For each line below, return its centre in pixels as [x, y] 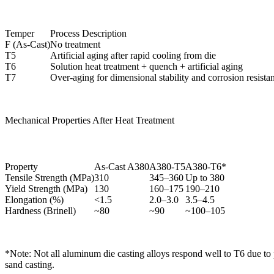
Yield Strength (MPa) [46, 189]
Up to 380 [205, 178]
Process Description [88, 34]
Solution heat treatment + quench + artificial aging [146, 67]
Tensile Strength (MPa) [50, 178]
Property [21, 167]
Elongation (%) [34, 200]
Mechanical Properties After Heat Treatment [90, 120]
